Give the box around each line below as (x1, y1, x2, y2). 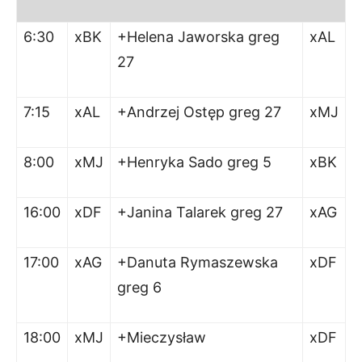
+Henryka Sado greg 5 (117, 154, 271, 170)
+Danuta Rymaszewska (117, 254, 278, 271)
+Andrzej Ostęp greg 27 (117, 103, 281, 120)
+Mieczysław (117, 329, 206, 346)
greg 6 (117, 279, 162, 296)
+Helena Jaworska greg (117, 28, 280, 45)
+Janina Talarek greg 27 (117, 204, 283, 221)
